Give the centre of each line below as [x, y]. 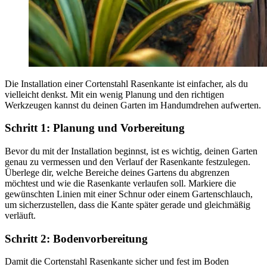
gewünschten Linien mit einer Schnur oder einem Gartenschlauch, [129, 194]
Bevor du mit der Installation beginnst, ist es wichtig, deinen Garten [131, 151]
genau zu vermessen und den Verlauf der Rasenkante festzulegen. [128, 162]
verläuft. [20, 215]
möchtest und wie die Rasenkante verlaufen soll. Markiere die [120, 183]
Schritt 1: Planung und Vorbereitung [95, 128]
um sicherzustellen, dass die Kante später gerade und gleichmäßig [128, 205]
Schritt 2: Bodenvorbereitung [76, 238]
